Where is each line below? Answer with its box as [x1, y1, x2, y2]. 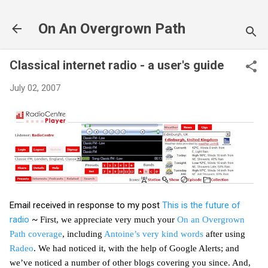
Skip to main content [93, 10, 175, 20]
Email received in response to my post [10, 199, 162, 211]
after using [203, 229, 245, 239]
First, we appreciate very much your [40, 214, 177, 224]
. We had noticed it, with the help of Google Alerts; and [33, 243, 239, 253]
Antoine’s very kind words [104, 229, 203, 239]
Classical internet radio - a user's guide [10, 58, 224, 72]
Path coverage [10, 229, 62, 239]
